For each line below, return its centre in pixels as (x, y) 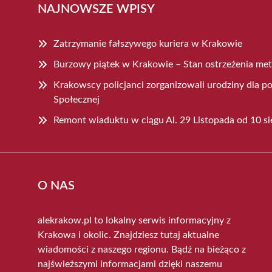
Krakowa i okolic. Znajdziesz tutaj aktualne (128, 235)
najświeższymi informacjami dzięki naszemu (130, 264)
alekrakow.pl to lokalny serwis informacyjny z (134, 220)
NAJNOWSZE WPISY (96, 9)
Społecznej (76, 99)
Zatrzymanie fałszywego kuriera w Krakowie (148, 43)
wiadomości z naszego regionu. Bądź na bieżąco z (142, 249)
